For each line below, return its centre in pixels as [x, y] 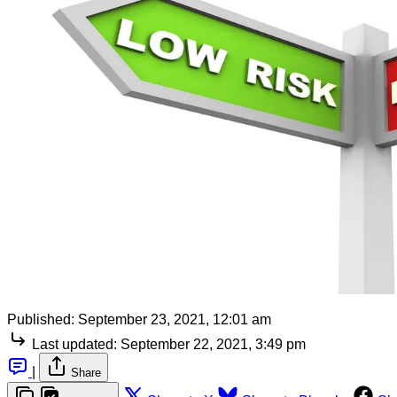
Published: [41, 319]
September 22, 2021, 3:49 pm [213, 344]
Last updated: [74, 344]
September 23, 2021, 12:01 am [175, 319]
